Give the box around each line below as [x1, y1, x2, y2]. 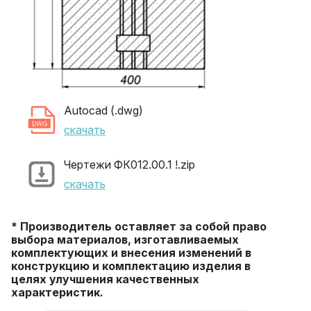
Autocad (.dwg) [64, 103, 143, 117]
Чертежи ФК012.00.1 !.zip [64, 158, 195, 171]
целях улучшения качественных [11, 272, 199, 286]
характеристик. [11, 285, 103, 299]
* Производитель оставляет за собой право [11, 219, 267, 233]
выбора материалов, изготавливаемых [11, 233, 239, 246]
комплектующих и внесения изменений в [11, 246, 251, 260]
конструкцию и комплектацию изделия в [11, 259, 251, 273]
